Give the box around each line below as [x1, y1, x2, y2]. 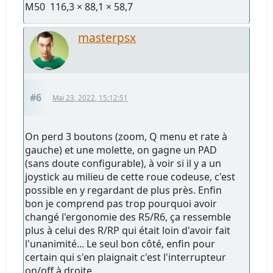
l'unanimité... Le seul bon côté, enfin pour [25, 236, 216, 250]
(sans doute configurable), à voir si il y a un [25, 156, 222, 170]
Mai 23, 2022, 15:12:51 [52, 93, 129, 102]
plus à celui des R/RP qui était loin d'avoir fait [25, 223, 231, 237]
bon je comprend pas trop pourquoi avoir [25, 196, 218, 210]
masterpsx [78, 29, 136, 46]
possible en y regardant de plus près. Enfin [25, 183, 222, 197]
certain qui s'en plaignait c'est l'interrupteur [25, 250, 227, 264]
